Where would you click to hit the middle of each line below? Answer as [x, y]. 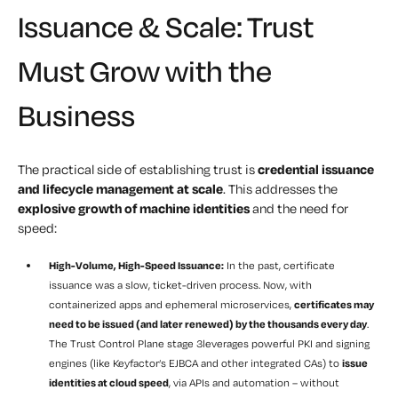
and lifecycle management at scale [120, 189]
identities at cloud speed [109, 383]
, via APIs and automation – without [254, 383]
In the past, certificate [279, 266]
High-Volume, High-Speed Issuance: [136, 266]
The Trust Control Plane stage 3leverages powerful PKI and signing [209, 344]
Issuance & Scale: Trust [166, 27]
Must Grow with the [145, 72]
